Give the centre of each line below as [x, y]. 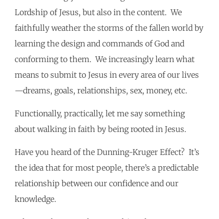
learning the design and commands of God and [99, 44]
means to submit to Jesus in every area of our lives [107, 75]
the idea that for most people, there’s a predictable [107, 168]
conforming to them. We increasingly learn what [105, 59]
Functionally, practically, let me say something [100, 114]
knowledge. [37, 199]
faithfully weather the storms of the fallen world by [109, 28]
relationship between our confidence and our [97, 184]
